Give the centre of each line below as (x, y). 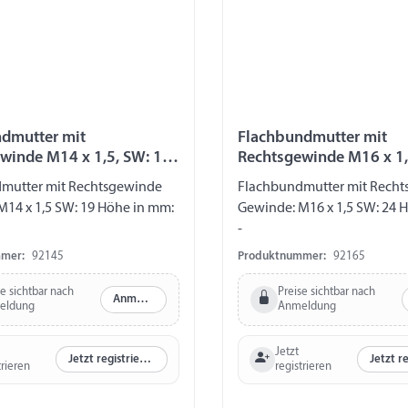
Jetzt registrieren (145, 360)
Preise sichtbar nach (326, 291)
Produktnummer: (282, 256)
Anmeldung (306, 306)
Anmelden (142, 300)
